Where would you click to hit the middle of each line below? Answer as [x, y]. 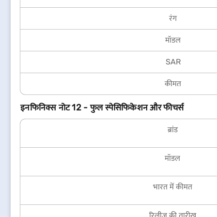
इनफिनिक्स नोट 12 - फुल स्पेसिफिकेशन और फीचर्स [102, 108]
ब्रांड [172, 130]
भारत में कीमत [172, 187]
